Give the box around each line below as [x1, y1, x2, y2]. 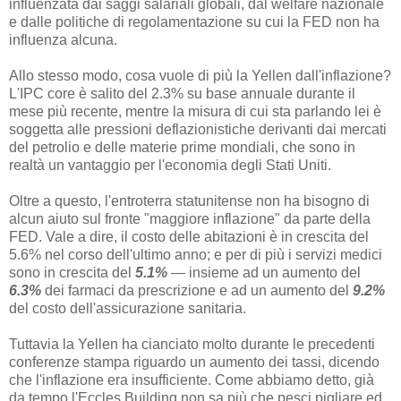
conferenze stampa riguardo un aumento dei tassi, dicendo [9, 354, 380, 371]
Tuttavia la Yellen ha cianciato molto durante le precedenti [9, 337, 375, 353]
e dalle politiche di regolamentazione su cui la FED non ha [9, 14, 380, 30]
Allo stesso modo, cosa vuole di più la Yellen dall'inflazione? [9, 68, 391, 84]
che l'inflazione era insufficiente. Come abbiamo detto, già [9, 372, 374, 388]
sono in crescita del [9, 265, 135, 281]
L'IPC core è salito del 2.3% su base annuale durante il [9, 86, 355, 102]
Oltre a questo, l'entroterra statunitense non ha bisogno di [9, 193, 370, 209]
